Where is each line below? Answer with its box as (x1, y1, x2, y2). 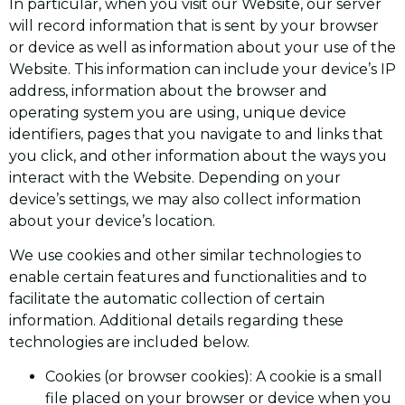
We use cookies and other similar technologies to (9, 247, 362, 265)
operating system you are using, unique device (9, 103, 346, 121)
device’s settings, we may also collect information (9, 190, 361, 208)
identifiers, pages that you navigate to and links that (9, 125, 383, 143)
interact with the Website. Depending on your (9, 168, 341, 186)
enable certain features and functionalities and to (9, 268, 367, 287)
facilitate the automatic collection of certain (9, 290, 325, 308)
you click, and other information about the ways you (9, 146, 387, 165)
